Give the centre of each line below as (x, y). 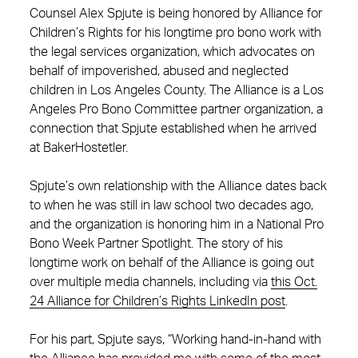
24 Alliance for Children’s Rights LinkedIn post (157, 301)
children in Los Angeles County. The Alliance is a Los (177, 90)
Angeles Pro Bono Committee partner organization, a (176, 109)
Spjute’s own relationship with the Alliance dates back (178, 186)
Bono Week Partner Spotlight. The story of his (156, 244)
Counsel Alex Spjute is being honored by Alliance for (176, 14)
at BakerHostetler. (79, 148)
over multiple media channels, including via (150, 282)
